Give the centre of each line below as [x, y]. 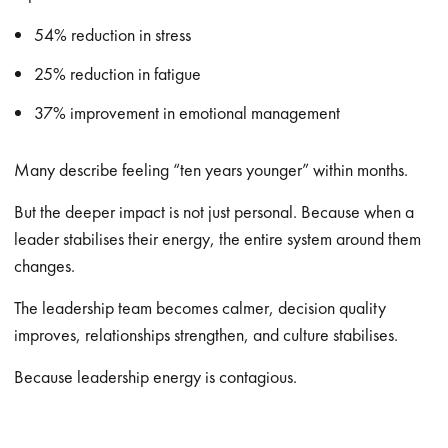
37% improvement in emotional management [187, 112]
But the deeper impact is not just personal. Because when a [214, 211]
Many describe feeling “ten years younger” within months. [211, 169]
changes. [45, 265]
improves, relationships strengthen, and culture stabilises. [206, 334]
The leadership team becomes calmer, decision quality [200, 307]
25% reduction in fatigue [118, 73]
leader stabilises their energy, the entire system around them [218, 238]
